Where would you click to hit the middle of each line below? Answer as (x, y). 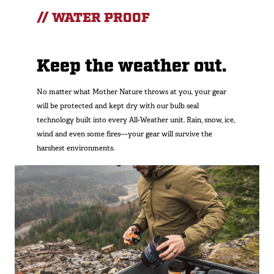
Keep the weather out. (131, 66)
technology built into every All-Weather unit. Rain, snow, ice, (136, 120)
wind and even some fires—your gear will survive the (124, 134)
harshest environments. (76, 148)
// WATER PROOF (93, 18)
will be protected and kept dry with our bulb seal (118, 106)
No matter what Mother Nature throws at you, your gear (131, 91)
